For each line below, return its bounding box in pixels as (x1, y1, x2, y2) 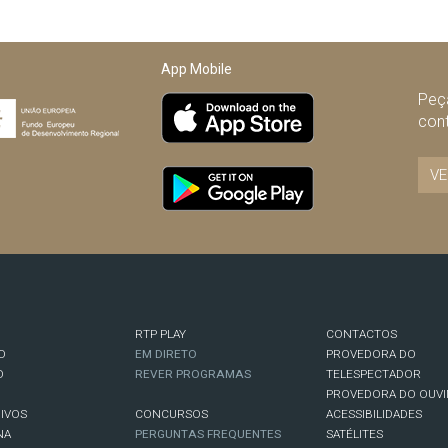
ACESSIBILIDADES (326, 407, 423, 422)
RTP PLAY (134, 327, 186, 342)
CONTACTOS (326, 327, 398, 342)
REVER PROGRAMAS (134, 367, 251, 382)
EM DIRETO (134, 347, 197, 362)
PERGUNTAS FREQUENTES (134, 427, 281, 442)
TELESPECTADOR (326, 367, 422, 382)
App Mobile (161, 61, 233, 78)
